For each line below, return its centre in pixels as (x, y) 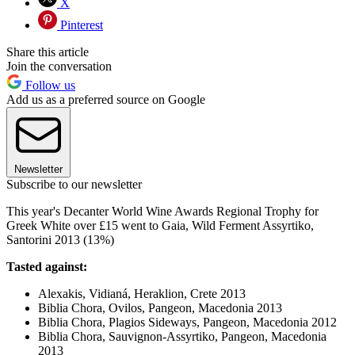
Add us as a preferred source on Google (106, 100)
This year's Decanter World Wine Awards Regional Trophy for (162, 212)
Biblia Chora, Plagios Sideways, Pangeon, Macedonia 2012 (187, 323)
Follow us (49, 86)
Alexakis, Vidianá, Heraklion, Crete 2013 (142, 294)
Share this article (48, 52)
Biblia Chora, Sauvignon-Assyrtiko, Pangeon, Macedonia (182, 337)
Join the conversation (59, 67)
